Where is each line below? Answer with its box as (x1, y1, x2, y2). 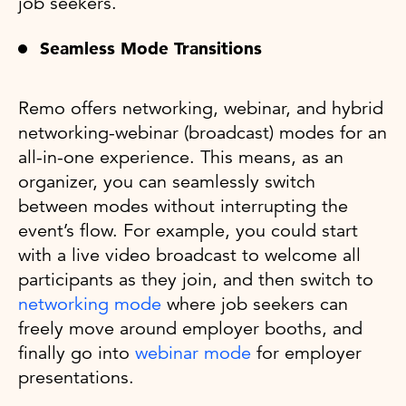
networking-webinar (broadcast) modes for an (18, 121, 387, 144)
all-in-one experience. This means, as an (18, 145, 343, 169)
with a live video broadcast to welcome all (18, 243, 361, 266)
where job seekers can (161, 292, 348, 315)
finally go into (18, 341, 135, 364)
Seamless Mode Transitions (40, 37, 262, 59)
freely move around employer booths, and (18, 316, 362, 340)
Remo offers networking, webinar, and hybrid (18, 96, 383, 120)
